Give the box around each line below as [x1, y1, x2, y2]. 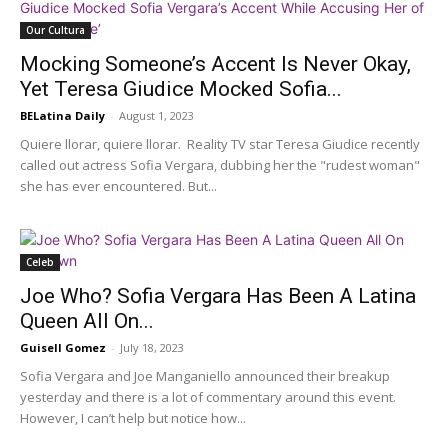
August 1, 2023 [119, 108, 194, 124]
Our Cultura [26, 23, 85, 38]
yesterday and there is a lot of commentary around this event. [20, 388, 396, 407]
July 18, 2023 [120, 340, 184, 356]
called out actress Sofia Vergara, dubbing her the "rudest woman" [20, 156, 420, 175]
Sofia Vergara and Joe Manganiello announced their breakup [20, 367, 390, 386]
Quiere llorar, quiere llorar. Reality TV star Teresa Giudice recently [20, 135, 420, 154]
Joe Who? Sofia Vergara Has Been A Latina [20, 284, 416, 309]
